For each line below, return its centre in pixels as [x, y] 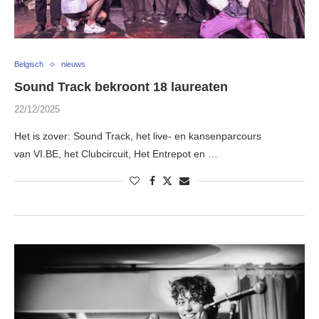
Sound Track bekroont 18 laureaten [121, 87]
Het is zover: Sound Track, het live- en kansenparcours [138, 136]
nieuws [73, 64]
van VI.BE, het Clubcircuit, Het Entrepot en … [116, 154]
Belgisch [29, 64]
